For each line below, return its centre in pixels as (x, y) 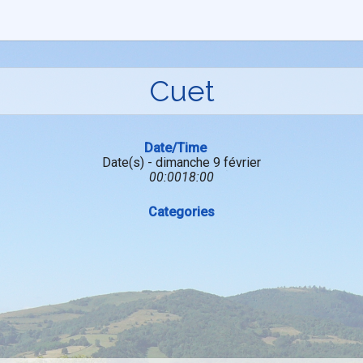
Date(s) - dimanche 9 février (181, 162)
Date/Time (175, 148)
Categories (181, 212)
